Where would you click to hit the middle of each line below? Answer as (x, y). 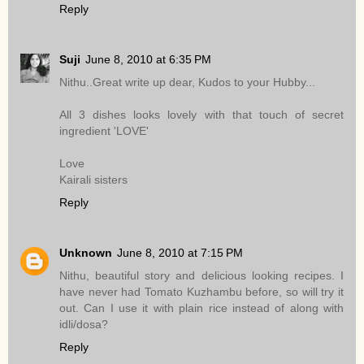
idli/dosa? (84, 325)
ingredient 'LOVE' (104, 131)
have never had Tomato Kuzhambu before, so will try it (201, 292)
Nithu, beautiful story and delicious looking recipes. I (201, 276)
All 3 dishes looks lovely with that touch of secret (201, 115)
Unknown (86, 253)
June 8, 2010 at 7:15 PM (180, 253)
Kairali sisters (93, 180)
